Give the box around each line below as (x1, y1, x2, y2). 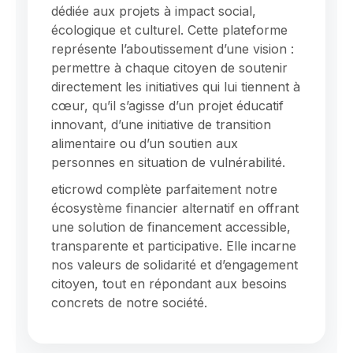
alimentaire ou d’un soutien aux (51, 136, 238, 152)
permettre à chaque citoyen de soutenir (51, 60, 288, 76)
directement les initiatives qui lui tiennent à (51, 79, 300, 95)
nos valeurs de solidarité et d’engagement (51, 257, 298, 273)
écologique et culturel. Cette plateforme (51, 22, 288, 39)
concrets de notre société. (51, 295, 207, 311)
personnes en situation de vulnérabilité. (51, 154, 285, 171)
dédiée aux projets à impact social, (51, 3, 256, 20)
